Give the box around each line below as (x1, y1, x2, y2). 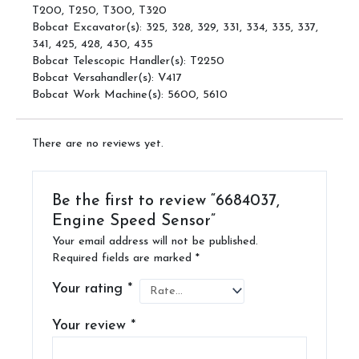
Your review (52, 319, 131, 333)
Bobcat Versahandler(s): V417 (32, 71, 182, 84)
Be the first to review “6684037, (52, 192, 280, 209)
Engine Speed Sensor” (52, 212, 216, 229)
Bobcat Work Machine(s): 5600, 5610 (32, 88, 228, 101)
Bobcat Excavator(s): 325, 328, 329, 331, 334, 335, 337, (32, 21, 318, 34)
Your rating (52, 281, 128, 296)
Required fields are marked (52, 252, 196, 264)
